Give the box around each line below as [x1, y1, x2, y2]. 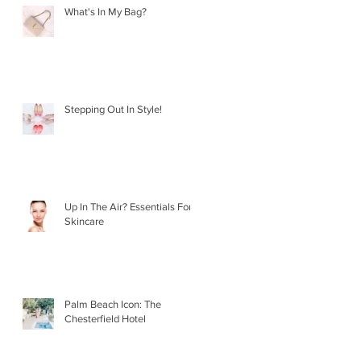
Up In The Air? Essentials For [64, 201, 192, 214]
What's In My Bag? [64, 6, 147, 19]
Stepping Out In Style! [64, 103, 162, 116]
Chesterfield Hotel [64, 313, 146, 326]
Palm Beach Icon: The [64, 298, 161, 311]
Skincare [64, 215, 104, 228]
